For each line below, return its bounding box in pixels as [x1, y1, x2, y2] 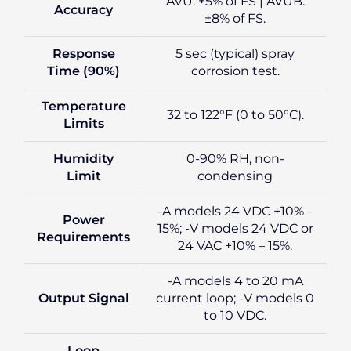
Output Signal [38, 291, 129, 306]
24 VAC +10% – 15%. [178, 238, 292, 254]
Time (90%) [47, 63, 120, 79]
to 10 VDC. [204, 308, 266, 324]
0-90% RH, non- [186, 151, 284, 167]
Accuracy [54, 2, 113, 18]
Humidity [53, 151, 114, 167]
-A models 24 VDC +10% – [157, 204, 313, 219]
